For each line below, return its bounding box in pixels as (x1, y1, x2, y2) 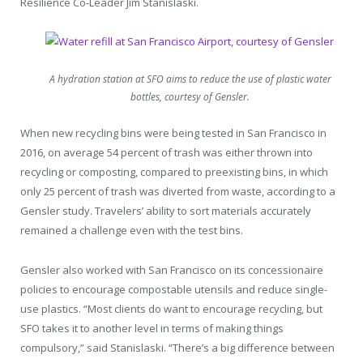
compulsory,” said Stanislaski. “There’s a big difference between (20, 340, 335, 355)
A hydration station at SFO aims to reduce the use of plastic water (49, 72, 331, 87)
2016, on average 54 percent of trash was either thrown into (20, 145, 313, 160)
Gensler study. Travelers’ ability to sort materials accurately (20, 203, 311, 219)
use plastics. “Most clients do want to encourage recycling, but (20, 301, 322, 316)
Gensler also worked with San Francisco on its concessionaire (20, 262, 323, 277)
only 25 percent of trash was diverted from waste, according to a (20, 184, 335, 199)
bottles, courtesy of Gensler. (130, 90, 250, 105)
